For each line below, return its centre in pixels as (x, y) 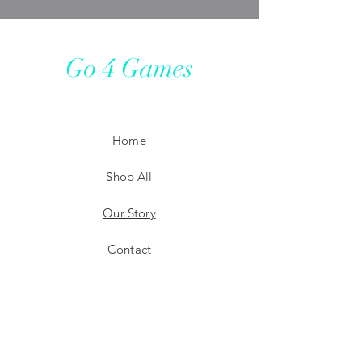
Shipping (129, 310)
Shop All (129, 177)
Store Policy (129, 346)
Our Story (129, 213)
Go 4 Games (129, 68)
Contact (129, 249)
